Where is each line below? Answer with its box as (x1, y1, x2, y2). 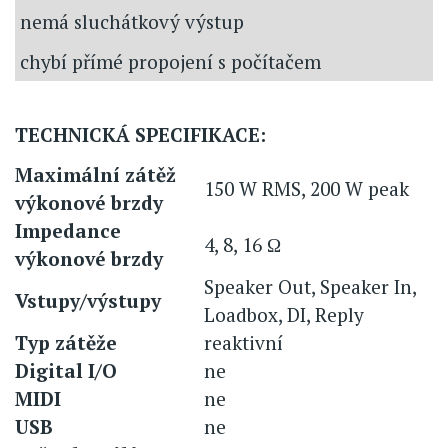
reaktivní (204, 330, 283, 356)
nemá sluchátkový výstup (20, 9, 244, 35)
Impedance (15, 218, 121, 244)
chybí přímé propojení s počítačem (20, 49, 321, 75)
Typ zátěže (15, 330, 117, 356)
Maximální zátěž (15, 162, 176, 188)
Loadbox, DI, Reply (204, 302, 364, 328)
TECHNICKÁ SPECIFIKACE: (15, 122, 266, 148)
